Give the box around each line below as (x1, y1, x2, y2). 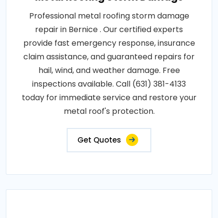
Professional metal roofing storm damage (29, 10, 189, 22)
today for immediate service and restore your (21, 92, 197, 104)
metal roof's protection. (63, 106, 155, 117)
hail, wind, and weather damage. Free (38, 65, 180, 76)
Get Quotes (77, 135, 121, 145)
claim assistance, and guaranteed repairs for (23, 51, 195, 63)
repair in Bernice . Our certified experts (35, 24, 183, 36)
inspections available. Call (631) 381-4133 (32, 78, 186, 90)
